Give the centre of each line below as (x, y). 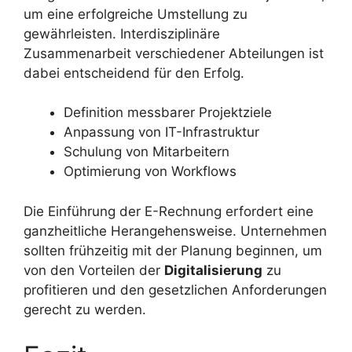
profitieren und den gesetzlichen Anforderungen (175, 290)
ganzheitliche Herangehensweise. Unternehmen (175, 231)
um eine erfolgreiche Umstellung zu (136, 14)
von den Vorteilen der (94, 270)
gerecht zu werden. (85, 309)
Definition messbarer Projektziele (168, 113)
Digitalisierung (213, 270)
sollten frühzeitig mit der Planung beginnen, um (173, 250)
